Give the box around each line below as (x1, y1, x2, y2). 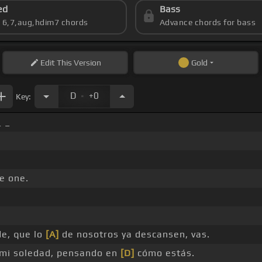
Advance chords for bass (159, 18, 256, 27)
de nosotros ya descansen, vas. (58, 229, 210, 240)
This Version (54, 58, 101, 68)
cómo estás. (134, 247, 195, 259)
